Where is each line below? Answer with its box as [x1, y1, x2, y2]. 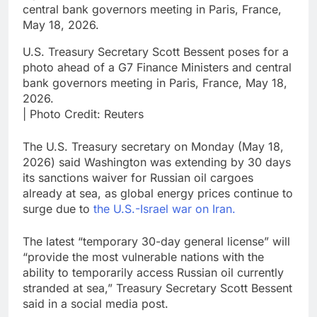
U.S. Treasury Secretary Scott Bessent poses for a [23, 45, 289, 59]
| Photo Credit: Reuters [23, 107, 144, 122]
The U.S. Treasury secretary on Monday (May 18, [23, 139, 284, 154]
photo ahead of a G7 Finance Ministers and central [23, 60, 292, 75]
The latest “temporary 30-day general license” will [23, 234, 290, 249]
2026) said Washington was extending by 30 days [23, 155, 291, 170]
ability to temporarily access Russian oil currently [23, 265, 284, 280]
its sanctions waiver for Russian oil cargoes [23, 171, 253, 185]
